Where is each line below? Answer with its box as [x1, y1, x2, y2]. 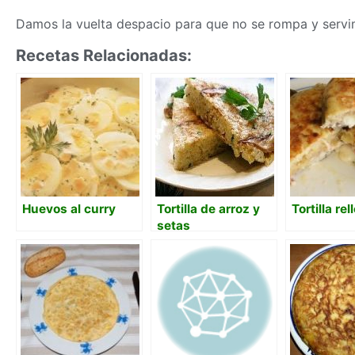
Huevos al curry [22, 200, 116, 216]
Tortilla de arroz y [157, 200, 260, 216]
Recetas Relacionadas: [16, 45, 192, 65]
